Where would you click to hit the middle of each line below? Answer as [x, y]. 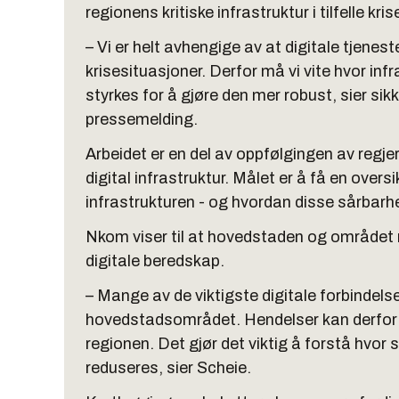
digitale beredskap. [155, 261]
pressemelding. [142, 119]
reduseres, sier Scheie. [168, 368]
